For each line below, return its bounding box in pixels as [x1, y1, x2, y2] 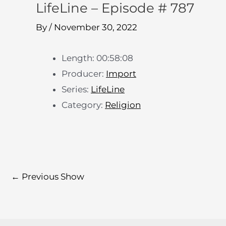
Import [106, 69, 136, 79]
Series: [62, 84, 91, 94]
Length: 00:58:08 [62, 53, 133, 63]
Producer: [62, 69, 106, 79]
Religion [105, 100, 141, 110]
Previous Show [20, 171, 84, 182]
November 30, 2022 [54, 22, 137, 32]
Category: [62, 100, 105, 110]
